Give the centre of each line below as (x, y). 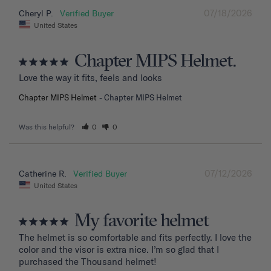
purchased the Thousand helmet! (88, 262)
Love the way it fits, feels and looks (90, 77)
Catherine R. (43, 173)
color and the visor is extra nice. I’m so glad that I (119, 250)
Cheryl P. (36, 14)
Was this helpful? (47, 126)
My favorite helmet (142, 222)
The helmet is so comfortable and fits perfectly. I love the (135, 238)
